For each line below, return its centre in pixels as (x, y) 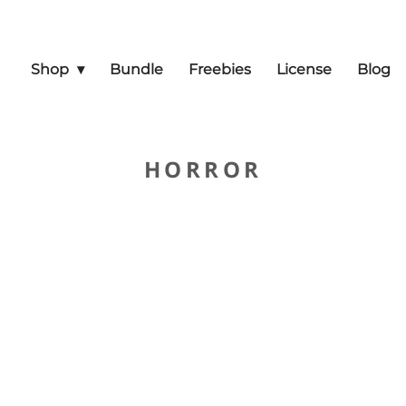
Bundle (136, 69)
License (304, 69)
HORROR (203, 169)
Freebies (220, 69)
